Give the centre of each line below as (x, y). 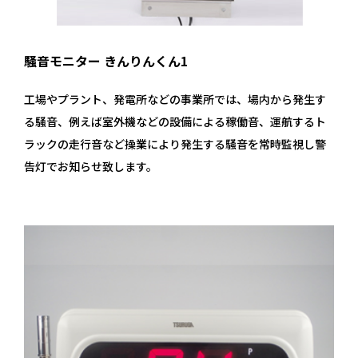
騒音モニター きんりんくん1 (106, 60)
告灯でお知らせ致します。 (91, 166)
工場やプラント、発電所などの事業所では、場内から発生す (175, 99)
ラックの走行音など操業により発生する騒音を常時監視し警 (175, 143)
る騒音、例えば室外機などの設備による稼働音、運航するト (175, 121)
